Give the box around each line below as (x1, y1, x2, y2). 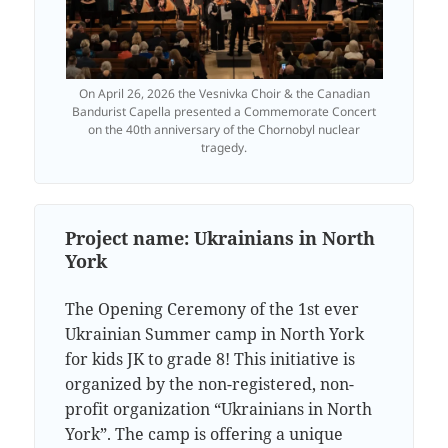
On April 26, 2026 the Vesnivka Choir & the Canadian (78, 85, 370, 103)
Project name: (65, 225, 195, 250)
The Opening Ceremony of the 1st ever (65, 297, 360, 320)
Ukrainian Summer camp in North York (65, 322, 365, 345)
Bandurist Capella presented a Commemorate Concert (72, 103, 376, 121)
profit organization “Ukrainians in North (65, 397, 373, 420)
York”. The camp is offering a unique (65, 422, 344, 445)
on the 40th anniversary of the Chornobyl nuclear (88, 121, 360, 139)
